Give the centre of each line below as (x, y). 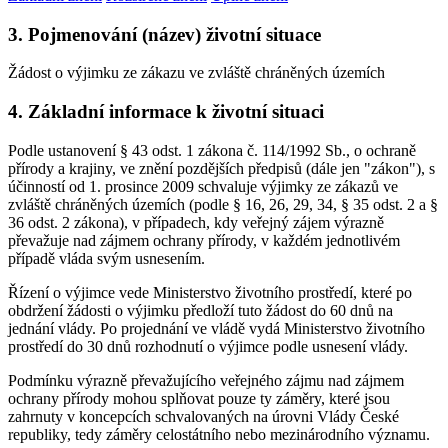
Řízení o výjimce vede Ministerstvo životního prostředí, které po (210, 292)
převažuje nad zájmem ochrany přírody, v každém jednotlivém (204, 240)
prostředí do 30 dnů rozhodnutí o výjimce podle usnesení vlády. (208, 346)
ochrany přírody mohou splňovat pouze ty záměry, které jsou (199, 398)
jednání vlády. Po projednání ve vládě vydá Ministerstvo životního (216, 328)
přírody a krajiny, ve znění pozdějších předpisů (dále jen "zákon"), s (221, 168)
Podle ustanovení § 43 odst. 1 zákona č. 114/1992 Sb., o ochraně (212, 150)
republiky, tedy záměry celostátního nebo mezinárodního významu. (219, 434)
